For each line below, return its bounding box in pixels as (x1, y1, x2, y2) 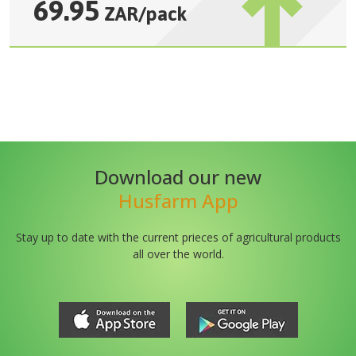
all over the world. (132, 246, 224, 261)
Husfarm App (118, 188, 238, 214)
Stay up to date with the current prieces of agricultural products (15, 230, 341, 245)
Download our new (95, 164, 261, 190)
